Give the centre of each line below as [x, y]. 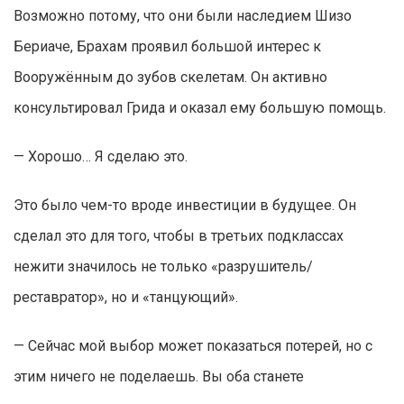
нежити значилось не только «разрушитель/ [163, 267]
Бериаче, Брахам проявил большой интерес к [167, 47]
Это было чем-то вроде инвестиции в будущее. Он [185, 206]
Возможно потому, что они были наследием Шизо [183, 16]
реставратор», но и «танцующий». [126, 298]
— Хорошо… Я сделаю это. [101, 157]
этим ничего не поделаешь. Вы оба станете [159, 377]
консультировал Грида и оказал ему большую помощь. [200, 108]
